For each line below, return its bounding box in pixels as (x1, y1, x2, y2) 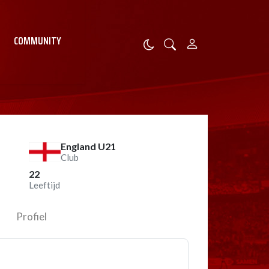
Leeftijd (29, 180, 60, 190)
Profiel (16, 210, 47, 223)
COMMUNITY (14, 33, 61, 49)
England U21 (61, 141, 116, 152)
